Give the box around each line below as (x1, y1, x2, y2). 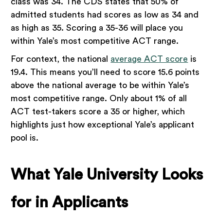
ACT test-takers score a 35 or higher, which (11, 107, 185, 116)
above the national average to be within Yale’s (11, 81, 190, 90)
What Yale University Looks (11, 167, 203, 183)
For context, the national (11, 54, 111, 64)
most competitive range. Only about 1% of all (11, 94, 187, 103)
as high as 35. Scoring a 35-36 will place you (11, 23, 183, 33)
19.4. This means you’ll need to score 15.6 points (11, 68, 200, 77)
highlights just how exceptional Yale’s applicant (11, 120, 195, 129)
